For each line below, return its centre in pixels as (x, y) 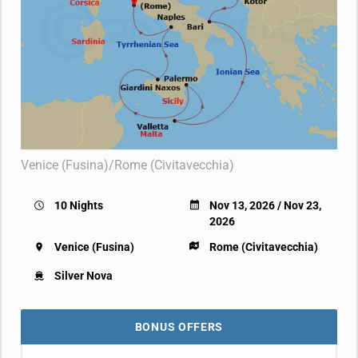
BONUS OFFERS (179, 327)
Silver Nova (84, 276)
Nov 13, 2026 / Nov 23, (265, 205)
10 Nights (79, 205)
